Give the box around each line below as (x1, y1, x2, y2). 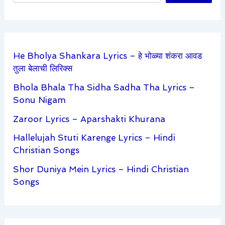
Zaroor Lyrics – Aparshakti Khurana (13, 114, 166, 124)
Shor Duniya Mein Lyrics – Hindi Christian (13, 164, 189, 175)
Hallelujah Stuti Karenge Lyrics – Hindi (13, 133, 176, 143)
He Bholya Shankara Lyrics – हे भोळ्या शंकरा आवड (13, 51, 202, 61)
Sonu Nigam (13, 94, 66, 105)
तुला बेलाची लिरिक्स (13, 63, 73, 74)
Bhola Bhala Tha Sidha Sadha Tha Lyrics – (13, 82, 195, 92)
